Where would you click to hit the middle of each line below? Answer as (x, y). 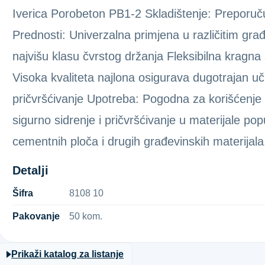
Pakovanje (36, 216)
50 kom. (86, 216)
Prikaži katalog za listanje (67, 254)
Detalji (30, 170)
